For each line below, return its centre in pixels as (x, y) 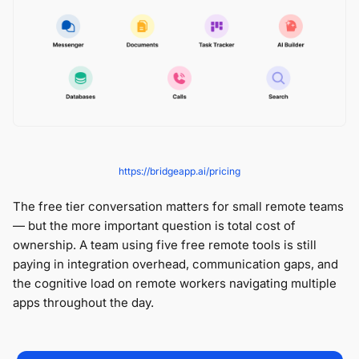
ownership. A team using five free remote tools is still (165, 245)
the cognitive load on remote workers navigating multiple (175, 284)
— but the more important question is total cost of (154, 226)
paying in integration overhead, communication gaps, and (175, 264)
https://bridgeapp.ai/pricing (179, 171)
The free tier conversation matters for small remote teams (178, 207)
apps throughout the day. (83, 303)
